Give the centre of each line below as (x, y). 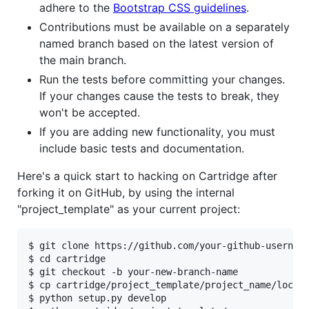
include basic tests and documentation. (142, 149)
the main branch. (83, 60)
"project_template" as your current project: (129, 209)
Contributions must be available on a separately (165, 27)
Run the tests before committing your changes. (162, 80)
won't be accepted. (90, 113)
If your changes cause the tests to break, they (159, 96)
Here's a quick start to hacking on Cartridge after (147, 176)
